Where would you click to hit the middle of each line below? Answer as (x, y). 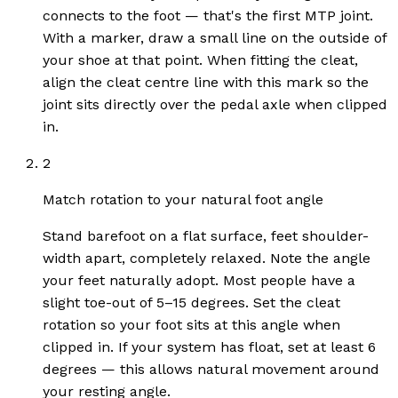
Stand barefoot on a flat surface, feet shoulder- (206, 235)
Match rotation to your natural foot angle (183, 199)
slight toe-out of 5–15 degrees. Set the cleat (191, 302)
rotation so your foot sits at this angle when (191, 324)
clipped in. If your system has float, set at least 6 (209, 346)
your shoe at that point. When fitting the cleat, (200, 60)
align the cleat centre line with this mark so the (206, 82)
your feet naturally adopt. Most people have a (199, 280)
